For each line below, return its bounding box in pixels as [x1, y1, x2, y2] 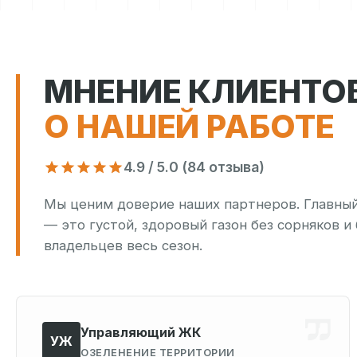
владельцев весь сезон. [44, 237, 202, 253]
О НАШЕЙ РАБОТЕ [44, 107, 335, 146]
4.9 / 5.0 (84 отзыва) [124, 159, 265, 175]
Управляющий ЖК [80, 324, 201, 340]
